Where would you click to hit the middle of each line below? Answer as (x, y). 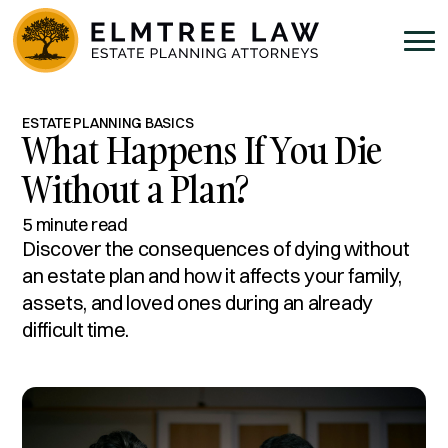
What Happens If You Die (202, 150)
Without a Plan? (135, 189)
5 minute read (75, 224)
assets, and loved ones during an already (197, 302)
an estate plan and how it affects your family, (212, 275)
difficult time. (75, 329)
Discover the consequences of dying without (216, 248)
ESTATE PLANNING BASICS (108, 123)
